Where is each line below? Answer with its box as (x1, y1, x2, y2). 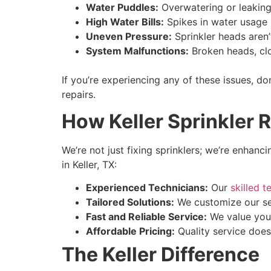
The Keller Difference (62, 243, 264, 267)
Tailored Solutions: (86, 196, 174, 209)
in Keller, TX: (62, 158, 120, 171)
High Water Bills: (86, 15, 164, 28)
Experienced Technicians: (86, 181, 208, 194)
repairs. (62, 88, 99, 100)
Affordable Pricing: (86, 225, 175, 238)
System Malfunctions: (86, 44, 189, 57)
